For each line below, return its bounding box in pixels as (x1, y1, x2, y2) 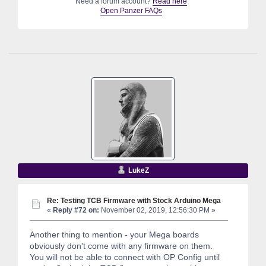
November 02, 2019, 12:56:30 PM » (99, 205, 216, 214)
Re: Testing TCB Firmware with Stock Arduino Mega (47, 196, 221, 204)
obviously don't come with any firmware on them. (30, 240, 213, 251)
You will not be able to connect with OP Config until (30, 252, 220, 262)
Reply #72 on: (53, 205, 99, 214)
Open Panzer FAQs (100, 6, 162, 15)
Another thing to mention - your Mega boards (30, 229, 199, 239)
